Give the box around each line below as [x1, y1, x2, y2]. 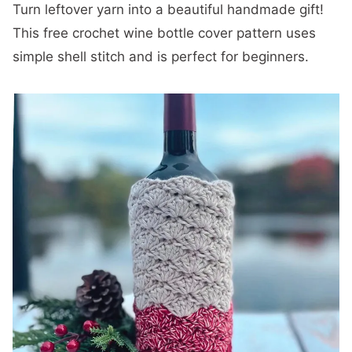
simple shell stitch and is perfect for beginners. [13, 49, 309, 64]
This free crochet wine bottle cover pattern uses [13, 25, 316, 41]
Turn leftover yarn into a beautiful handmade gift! [13, 2, 324, 17]
